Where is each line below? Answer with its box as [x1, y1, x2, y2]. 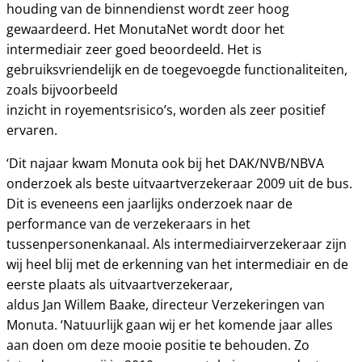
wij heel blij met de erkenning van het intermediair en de [6, 255, 348, 273]
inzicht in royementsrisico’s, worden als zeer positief [6, 101, 325, 119]
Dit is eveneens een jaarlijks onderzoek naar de [6, 195, 293, 213]
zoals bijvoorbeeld [6, 81, 118, 99]
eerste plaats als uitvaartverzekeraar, [6, 276, 233, 293]
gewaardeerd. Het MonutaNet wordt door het [6, 20, 284, 38]
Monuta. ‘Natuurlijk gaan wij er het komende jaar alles [6, 316, 333, 334]
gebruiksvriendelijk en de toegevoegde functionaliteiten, [6, 61, 347, 78]
